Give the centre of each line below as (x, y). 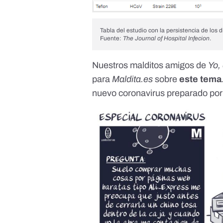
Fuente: (112, 38)
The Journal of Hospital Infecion (167, 38)
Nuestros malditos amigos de (150, 65)
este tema (201, 79)
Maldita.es (133, 79)
